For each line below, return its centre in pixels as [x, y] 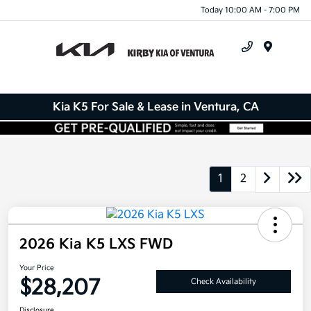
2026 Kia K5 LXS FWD [96, 245]
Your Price [37, 268]
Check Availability [224, 281]
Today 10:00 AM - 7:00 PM [250, 10]
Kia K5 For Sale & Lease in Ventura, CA [155, 107]
